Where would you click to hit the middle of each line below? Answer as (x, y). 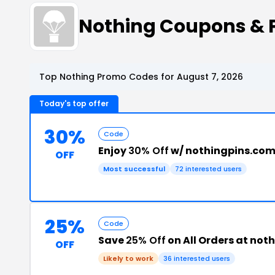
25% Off (146, 240)
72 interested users (208, 169)
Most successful (134, 169)
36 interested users (197, 258)
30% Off (149, 151)
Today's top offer (74, 103)
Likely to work (128, 258)
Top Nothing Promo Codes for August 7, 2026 (141, 77)
